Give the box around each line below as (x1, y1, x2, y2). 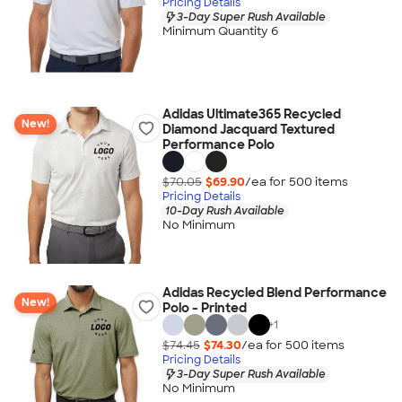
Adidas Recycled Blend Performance (162, 284, 387, 301)
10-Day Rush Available (164, 203, 284, 218)
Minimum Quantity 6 (162, 23, 278, 39)
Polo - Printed (162, 300, 247, 316)
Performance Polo (162, 136, 275, 153)
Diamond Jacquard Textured (162, 121, 335, 137)
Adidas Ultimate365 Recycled (162, 106, 341, 122)
